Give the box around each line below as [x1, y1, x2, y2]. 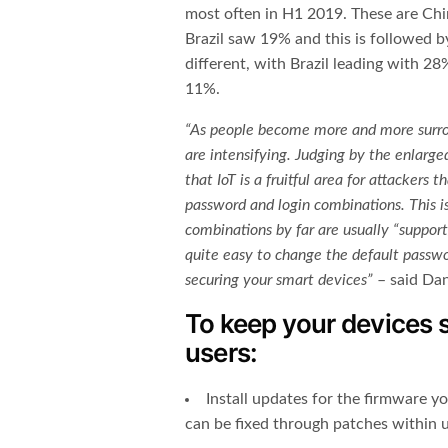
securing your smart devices [185, 272, 368, 289]
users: [185, 337, 258, 369]
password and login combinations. [185, 197, 410, 214]
